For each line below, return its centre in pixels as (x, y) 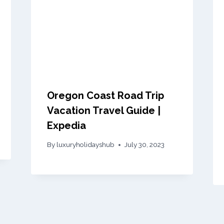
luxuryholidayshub (85, 145)
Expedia (66, 125)
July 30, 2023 (144, 145)
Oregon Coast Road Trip (105, 95)
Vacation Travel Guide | (103, 110)
